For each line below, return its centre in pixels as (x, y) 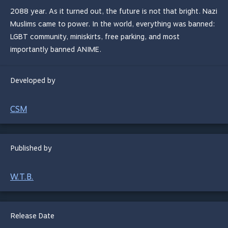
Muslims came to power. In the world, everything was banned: (112, 24)
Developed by (33, 80)
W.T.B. (22, 177)
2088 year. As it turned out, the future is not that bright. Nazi (114, 11)
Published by (31, 148)
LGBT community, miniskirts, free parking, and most (95, 37)
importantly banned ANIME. (56, 49)
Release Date (33, 216)
